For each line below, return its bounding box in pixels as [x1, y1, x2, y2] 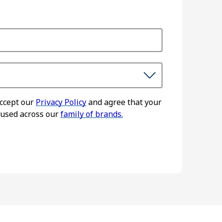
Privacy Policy [36, 96, 86, 108]
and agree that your [86, 96, 162, 108]
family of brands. [60, 108, 123, 119]
